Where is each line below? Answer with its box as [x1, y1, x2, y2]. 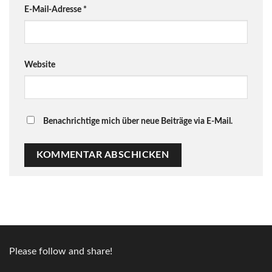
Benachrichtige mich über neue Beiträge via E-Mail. [43, 116, 233, 126]
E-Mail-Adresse [24, 5, 83, 15]
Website [24, 60, 55, 70]
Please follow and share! [9, 246, 112, 256]
